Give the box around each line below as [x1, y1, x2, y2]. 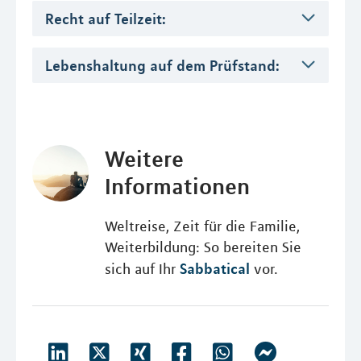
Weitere [104, 145, 184, 173]
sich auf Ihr [104, 260, 180, 279]
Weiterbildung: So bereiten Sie [104, 239, 301, 257]
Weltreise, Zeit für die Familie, [104, 218, 300, 236]
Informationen [104, 172, 250, 201]
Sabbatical [179, 259, 250, 278]
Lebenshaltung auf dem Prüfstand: [45, 56, 280, 75]
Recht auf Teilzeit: [45, 10, 166, 28]
